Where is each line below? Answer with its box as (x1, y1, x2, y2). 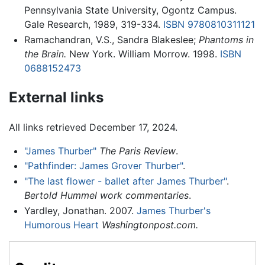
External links (9, 88, 104, 106)
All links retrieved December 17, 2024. (9, 121, 177, 133)
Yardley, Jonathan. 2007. (24, 204, 137, 216)
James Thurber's (136, 204, 211, 216)
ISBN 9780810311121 (163, 18, 255, 31)
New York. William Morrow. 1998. (66, 47, 220, 60)
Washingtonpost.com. (101, 218, 198, 231)
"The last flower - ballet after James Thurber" (24, 174, 227, 187)
